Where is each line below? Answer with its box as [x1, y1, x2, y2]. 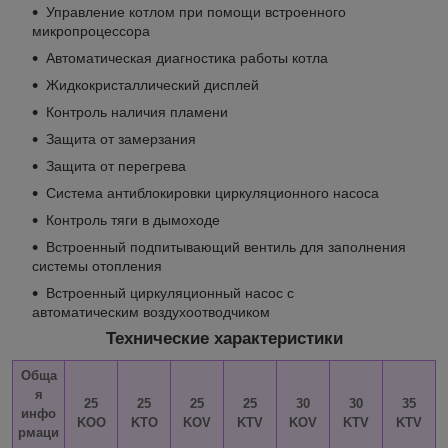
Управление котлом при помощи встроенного [46, 3, 346, 20]
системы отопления [32, 257, 162, 274]
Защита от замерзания [46, 130, 196, 147]
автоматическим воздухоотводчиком [32, 303, 270, 320]
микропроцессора [32, 22, 150, 39]
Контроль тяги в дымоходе [46, 211, 220, 228]
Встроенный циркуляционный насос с [46, 284, 294, 301]
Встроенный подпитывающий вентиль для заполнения [46, 238, 406, 255]
